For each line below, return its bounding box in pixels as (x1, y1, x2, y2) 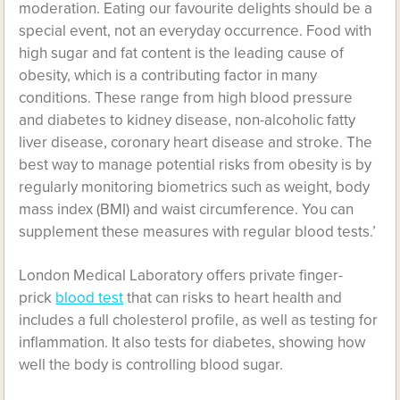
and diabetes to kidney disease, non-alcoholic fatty (19, 111, 356, 129)
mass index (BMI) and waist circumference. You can (19, 200, 354, 219)
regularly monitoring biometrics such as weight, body (19, 178, 371, 196)
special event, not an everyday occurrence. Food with (19, 21, 372, 40)
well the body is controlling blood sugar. (19, 355, 284, 374)
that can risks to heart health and (123, 288, 343, 307)
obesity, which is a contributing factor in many (19, 66, 318, 85)
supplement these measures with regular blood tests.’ (19, 222, 377, 241)
